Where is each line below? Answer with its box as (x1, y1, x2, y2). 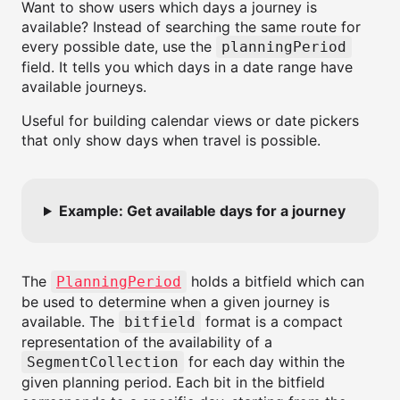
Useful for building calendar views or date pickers (21, 112, 359, 129)
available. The (21, 312, 119, 330)
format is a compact (201, 312, 343, 330)
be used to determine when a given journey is (21, 293, 329, 311)
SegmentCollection (27, 354, 179, 371)
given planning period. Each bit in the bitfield (21, 373, 325, 391)
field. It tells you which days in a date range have (21, 58, 353, 76)
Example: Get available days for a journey (58, 202, 346, 220)
